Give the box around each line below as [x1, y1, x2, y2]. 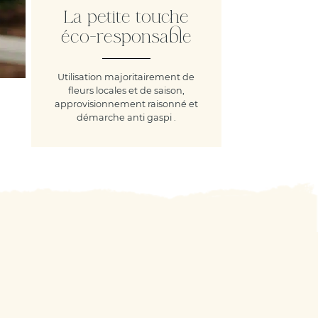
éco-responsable [60, 26, 192, 48]
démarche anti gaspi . [76, 111, 176, 123]
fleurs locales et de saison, [67, 84, 185, 96]
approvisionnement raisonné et [54, 98, 198, 109]
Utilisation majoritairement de [57, 71, 195, 82]
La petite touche [63, 6, 189, 28]
